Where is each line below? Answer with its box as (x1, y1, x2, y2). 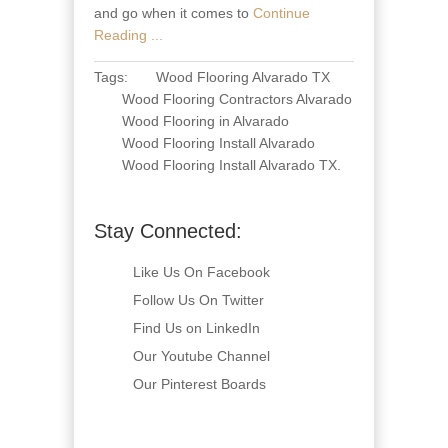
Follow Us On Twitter (133, 292, 264, 308)
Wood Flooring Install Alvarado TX (122, 157, 337, 173)
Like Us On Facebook (133, 264, 270, 280)
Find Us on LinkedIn (133, 320, 260, 336)
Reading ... (94, 27, 163, 43)
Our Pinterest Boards (133, 376, 266, 392)
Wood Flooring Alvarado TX (156, 69, 330, 85)
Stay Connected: (94, 220, 242, 242)
